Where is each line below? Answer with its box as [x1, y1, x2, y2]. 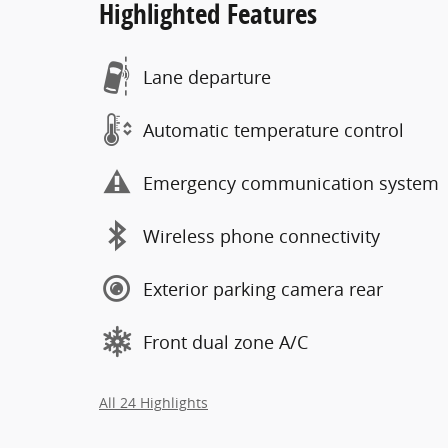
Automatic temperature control [143, 117, 404, 142]
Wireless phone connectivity [143, 223, 380, 248]
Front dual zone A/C [143, 329, 308, 354]
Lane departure [143, 64, 271, 89]
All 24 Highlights [99, 394, 208, 413]
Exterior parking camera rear [143, 276, 383, 301]
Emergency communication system [143, 170, 439, 195]
